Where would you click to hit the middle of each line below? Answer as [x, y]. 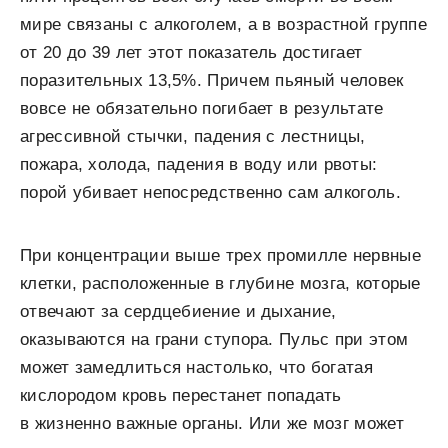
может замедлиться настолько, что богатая [196, 368]
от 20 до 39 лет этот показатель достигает [191, 53]
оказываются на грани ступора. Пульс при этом [214, 340]
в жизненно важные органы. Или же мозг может [212, 424]
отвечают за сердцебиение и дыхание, [178, 312]
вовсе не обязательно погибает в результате [202, 109]
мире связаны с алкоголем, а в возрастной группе [224, 25]
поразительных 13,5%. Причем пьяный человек [212, 81]
